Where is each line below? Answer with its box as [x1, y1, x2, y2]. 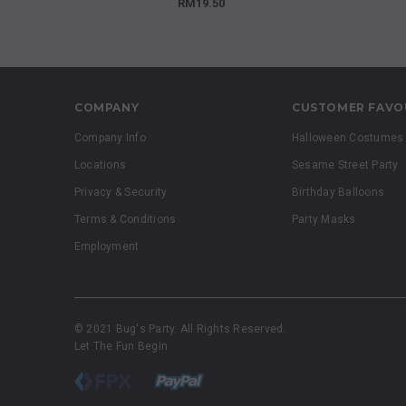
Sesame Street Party [292, 159, 399, 171]
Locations [74, 159, 127, 171]
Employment [74, 240, 140, 253]
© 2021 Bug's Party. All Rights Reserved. [74, 323, 286, 335]
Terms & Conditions [74, 213, 177, 226]
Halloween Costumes [292, 131, 404, 144]
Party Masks [292, 213, 356, 226]
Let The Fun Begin [74, 340, 169, 353]
